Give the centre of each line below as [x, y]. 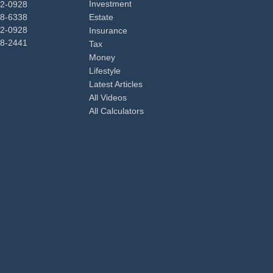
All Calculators [116, 111]
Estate [101, 17]
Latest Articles [116, 84]
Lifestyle [105, 71]
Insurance [108, 30]
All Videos [108, 97]
